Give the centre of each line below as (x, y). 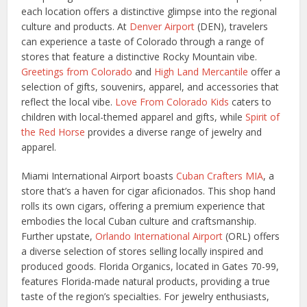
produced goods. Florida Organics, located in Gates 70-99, (150, 266)
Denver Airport (162, 26)
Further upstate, (59, 236)
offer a (265, 71)
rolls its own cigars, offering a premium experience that (144, 206)
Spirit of (263, 116)
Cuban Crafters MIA (220, 175)
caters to (250, 101)
